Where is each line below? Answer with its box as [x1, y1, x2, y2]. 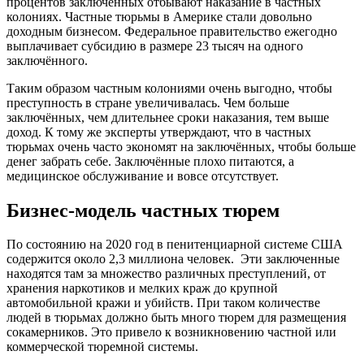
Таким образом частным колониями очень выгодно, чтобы [6, 80, 332, 95]
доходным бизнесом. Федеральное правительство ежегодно [6, 24, 337, 38]
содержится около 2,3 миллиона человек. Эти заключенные [6, 252, 340, 266]
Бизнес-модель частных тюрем [6, 199, 279, 221]
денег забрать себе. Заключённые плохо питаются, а [6, 154, 294, 168]
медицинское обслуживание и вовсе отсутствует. [6, 168, 279, 183]
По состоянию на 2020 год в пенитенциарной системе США [6, 237, 343, 252]
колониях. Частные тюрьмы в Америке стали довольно [6, 9, 312, 24]
